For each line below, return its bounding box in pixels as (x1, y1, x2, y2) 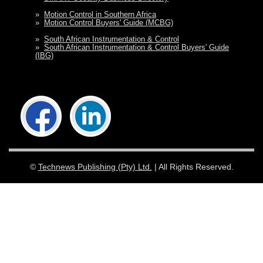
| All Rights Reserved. (151, 161, 234, 171)
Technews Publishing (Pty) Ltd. (38, 161, 152, 171)
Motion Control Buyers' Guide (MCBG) (44, 18, 173, 27)
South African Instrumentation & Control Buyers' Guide (44, 42, 229, 52)
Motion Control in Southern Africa (44, 9, 156, 19)
